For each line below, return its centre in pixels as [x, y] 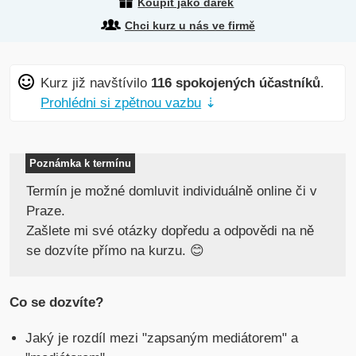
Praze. [46, 211]
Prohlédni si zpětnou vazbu [121, 103]
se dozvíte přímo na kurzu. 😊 [116, 251]
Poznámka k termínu [81, 164]
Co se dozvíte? [57, 303]
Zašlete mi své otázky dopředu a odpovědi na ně [170, 231]
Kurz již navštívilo [96, 83]
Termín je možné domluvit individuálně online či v [172, 192]
